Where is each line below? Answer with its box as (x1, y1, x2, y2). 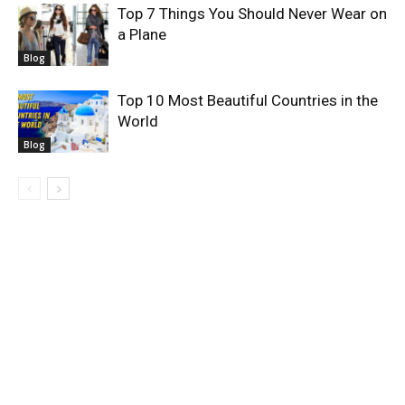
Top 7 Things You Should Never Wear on (118, 5, 387, 23)
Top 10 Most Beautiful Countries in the (118, 91, 378, 109)
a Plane (118, 25, 166, 43)
